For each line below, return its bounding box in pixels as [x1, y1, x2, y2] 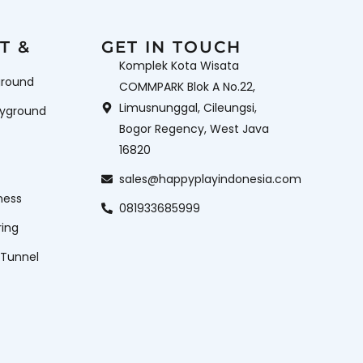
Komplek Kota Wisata [119, 58, 240, 75]
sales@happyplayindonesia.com [119, 171, 302, 188]
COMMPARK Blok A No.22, [119, 79, 256, 96]
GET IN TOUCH [100, 37, 241, 58]
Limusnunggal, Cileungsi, [119, 100, 258, 117]
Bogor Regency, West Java [119, 121, 270, 138]
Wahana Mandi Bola [57, 9, 175, 27]
